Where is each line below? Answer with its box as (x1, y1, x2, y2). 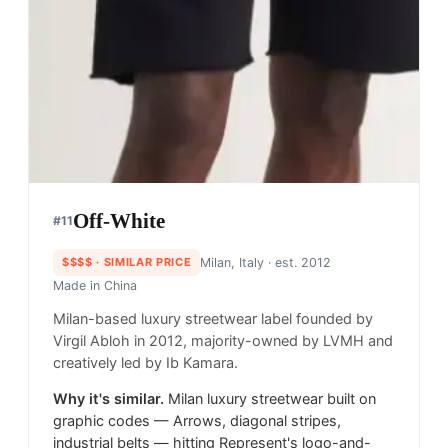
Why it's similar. (53, 389, 164, 408)
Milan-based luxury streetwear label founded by (53, 309, 373, 328)
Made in (53, 277, 104, 293)
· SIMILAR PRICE (92, 254, 192, 269)
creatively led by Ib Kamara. (53, 353, 238, 372)
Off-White (73, 208, 165, 233)
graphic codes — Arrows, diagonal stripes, (53, 411, 341, 430)
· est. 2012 (264, 254, 332, 270)
